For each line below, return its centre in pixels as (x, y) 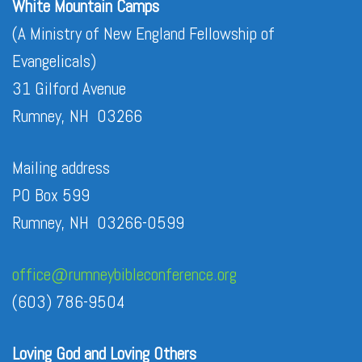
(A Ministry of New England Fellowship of (143, 34)
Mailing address (61, 168)
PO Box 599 (51, 195)
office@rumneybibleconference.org (124, 274)
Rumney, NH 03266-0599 (98, 223)
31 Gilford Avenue (69, 88)
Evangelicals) (54, 61)
